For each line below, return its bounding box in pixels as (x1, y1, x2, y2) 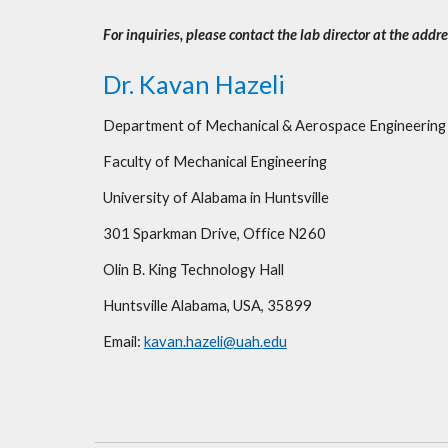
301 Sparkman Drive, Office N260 (102, 225, 326, 242)
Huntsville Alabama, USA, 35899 (102, 297, 312, 314)
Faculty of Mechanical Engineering (102, 153, 330, 170)
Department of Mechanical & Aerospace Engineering (102, 117, 446, 134)
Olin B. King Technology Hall (102, 261, 284, 278)
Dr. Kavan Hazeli (102, 69, 285, 99)
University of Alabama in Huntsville (102, 189, 329, 206)
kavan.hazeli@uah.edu (143, 333, 287, 350)
